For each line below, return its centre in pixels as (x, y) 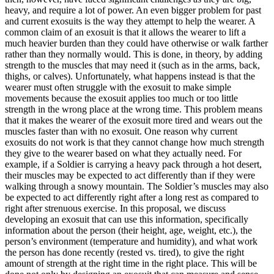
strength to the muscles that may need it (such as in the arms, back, (132, 65)
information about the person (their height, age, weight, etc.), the (128, 230)
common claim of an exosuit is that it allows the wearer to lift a (125, 32)
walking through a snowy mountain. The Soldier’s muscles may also (137, 186)
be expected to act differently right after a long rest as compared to (132, 197)
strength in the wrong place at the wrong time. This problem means (134, 109)
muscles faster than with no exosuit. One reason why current (121, 131)
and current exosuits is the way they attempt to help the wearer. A (130, 21)
